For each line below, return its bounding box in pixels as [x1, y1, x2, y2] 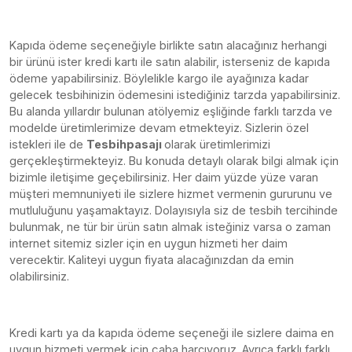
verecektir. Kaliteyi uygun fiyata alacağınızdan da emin [9, 253, 294, 266]
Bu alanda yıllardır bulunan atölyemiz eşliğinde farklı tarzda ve [9, 104, 332, 118]
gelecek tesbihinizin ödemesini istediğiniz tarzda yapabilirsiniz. [9, 88, 340, 101]
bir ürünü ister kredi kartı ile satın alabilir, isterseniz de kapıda [9, 55, 330, 68]
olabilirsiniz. [9, 269, 69, 283]
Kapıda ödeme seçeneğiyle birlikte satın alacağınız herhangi [9, 38, 327, 52]
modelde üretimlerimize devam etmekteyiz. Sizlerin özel [9, 121, 309, 134]
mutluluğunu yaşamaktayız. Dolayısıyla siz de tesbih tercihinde [9, 203, 338, 217]
